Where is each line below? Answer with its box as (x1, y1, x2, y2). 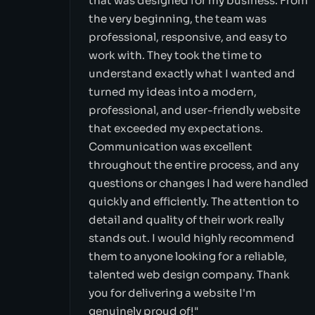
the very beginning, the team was (88, 11, 266, 25)
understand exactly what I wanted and (88, 66, 295, 80)
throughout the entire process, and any (88, 157, 299, 172)
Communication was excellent (88, 139, 252, 153)
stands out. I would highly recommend (88, 231, 295, 245)
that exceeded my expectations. (88, 121, 263, 135)
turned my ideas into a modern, (88, 84, 257, 98)
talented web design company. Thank (88, 267, 290, 281)
